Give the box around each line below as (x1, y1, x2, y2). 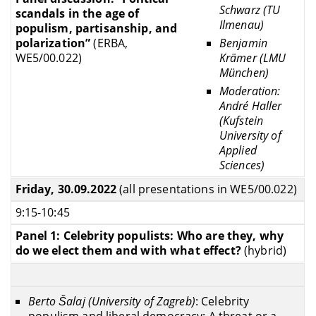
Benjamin (219, 35, 267, 51)
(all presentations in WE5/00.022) (119, 181, 297, 197)
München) (219, 64, 269, 80)
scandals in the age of (15, 5, 140, 21)
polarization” (15, 35, 94, 51)
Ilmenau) (219, 16, 264, 32)
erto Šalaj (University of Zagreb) (35, 293, 195, 310)
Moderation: (219, 83, 281, 99)
